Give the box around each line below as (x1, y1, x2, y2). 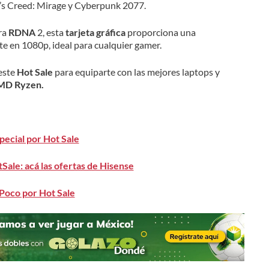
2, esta (35, 26, 64, 38)
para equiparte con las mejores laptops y (52, 65, 220, 77)
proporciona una (125, 26, 196, 38)
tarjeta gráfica (63, 26, 125, 38)
